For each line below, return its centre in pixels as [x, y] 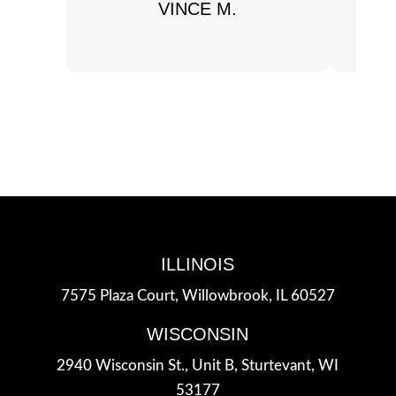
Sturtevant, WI [290, 365]
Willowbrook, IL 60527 [258, 295]
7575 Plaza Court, [121, 295]
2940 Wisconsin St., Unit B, [149, 365]
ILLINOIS [198, 264]
